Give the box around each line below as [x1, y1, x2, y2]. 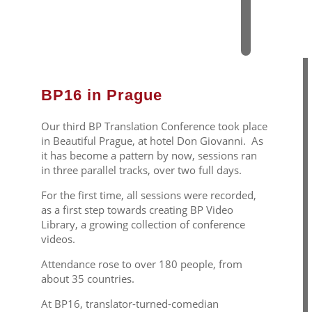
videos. [40, 232, 75, 247]
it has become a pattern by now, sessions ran [40, 148, 257, 163]
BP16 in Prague [40, 86, 162, 104]
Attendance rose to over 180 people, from [40, 257, 242, 272]
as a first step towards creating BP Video [40, 203, 233, 217]
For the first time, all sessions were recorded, [40, 188, 256, 203]
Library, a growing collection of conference [40, 217, 245, 232]
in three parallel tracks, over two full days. [40, 163, 242, 178]
